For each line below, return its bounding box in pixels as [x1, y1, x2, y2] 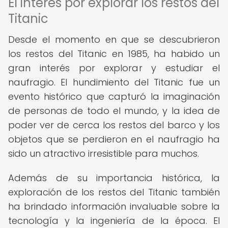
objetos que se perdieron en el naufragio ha [8, 133, 220, 146]
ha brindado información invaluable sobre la [8, 200, 220, 213]
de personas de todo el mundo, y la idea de [8, 104, 220, 117]
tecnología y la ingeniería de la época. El [8, 214, 220, 227]
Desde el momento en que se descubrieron [8, 33, 220, 46]
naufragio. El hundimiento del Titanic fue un [8, 76, 220, 89]
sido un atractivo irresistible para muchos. [8, 147, 199, 160]
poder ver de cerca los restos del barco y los [8, 119, 220, 131]
